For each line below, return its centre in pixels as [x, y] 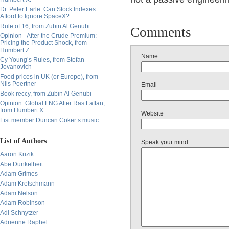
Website [152, 113]
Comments [161, 32]
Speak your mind [165, 142]
